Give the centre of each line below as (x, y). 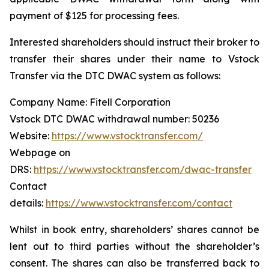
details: (28, 203)
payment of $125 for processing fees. (94, 16)
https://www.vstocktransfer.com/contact (139, 203)
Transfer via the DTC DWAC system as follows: (115, 76)
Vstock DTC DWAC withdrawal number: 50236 (114, 119)
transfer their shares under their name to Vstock (134, 59)
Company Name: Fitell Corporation (90, 102)
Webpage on (40, 153)
